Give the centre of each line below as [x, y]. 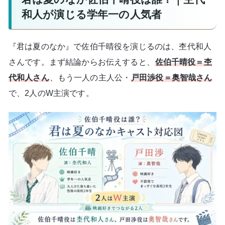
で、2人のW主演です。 [51, 93]
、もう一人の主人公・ [90, 78]
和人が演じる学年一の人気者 [92, 14]
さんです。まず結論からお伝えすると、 [82, 62]
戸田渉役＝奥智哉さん [172, 78]
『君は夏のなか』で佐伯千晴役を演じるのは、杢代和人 [110, 47]
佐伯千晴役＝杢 [183, 62]
